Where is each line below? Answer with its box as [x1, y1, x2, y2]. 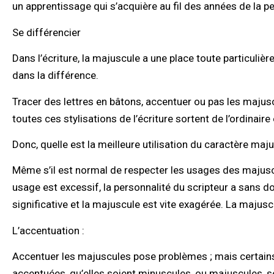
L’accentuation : [12, 224, 84, 237]
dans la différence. [12, 69, 98, 82]
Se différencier [12, 26, 81, 39]
